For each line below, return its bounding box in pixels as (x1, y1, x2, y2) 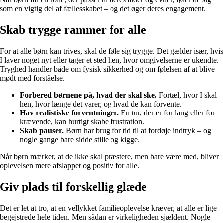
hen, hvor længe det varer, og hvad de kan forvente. (20, 100, 182, 109)
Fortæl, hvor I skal (157, 91, 217, 100)
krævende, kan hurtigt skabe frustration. (20, 117, 144, 126)
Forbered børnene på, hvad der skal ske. (20, 91, 157, 100)
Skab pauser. (20, 126, 64, 135)
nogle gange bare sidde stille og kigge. (20, 135, 140, 144)
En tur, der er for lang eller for (119, 109, 215, 117)
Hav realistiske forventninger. (20, 109, 119, 117)
